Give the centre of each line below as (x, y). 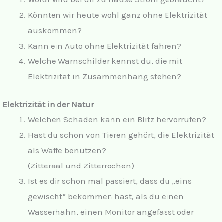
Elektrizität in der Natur (48, 104)
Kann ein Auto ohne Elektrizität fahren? (105, 45)
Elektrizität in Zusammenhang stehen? (105, 76)
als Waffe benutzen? (67, 150)
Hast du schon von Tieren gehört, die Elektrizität (121, 135)
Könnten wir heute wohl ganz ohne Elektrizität (117, 15)
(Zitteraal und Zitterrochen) (81, 166)
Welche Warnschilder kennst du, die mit (105, 61)
